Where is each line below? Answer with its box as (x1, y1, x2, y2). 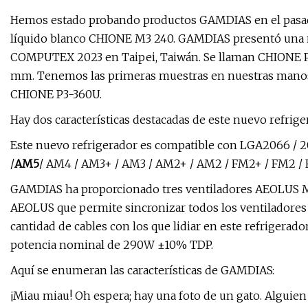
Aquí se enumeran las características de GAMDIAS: (10, 263, 274, 278)
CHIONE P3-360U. (10, 87, 102, 102)
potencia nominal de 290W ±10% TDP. (10, 238, 213, 252)
